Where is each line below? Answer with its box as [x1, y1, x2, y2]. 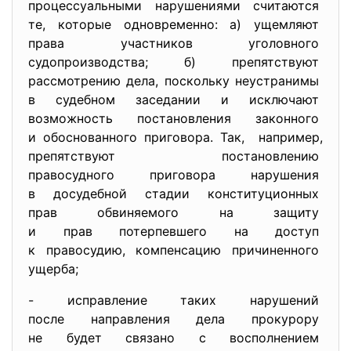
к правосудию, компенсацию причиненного [28, 242, 323, 258]
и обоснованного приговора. [28, 129, 220, 145]
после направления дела [28, 311, 251, 327]
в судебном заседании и [28, 92, 249, 107]
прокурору [251, 311, 323, 327]
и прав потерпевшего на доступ [28, 223, 323, 239]
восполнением [230, 330, 323, 346]
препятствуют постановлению [28, 148, 323, 164]
